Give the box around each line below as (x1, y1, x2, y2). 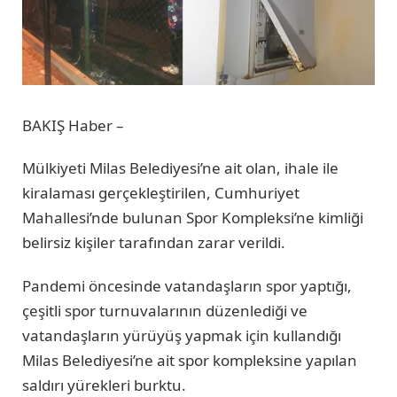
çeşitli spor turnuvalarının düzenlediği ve (22, 300, 307, 321)
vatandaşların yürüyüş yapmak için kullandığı (22, 324, 341, 346)
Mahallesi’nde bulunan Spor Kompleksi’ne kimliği (22, 207, 363, 229)
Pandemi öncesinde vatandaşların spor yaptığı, (22, 275, 352, 296)
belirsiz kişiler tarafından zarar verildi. (22, 232, 285, 253)
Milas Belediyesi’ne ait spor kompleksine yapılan (22, 349, 357, 370)
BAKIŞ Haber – (22, 115, 124, 136)
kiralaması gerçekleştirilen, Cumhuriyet (22, 183, 300, 204)
